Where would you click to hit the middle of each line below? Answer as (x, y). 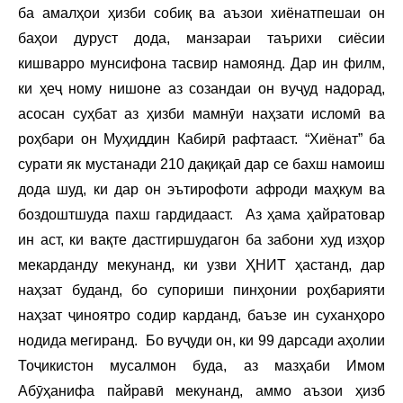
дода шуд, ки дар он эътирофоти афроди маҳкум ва (201, 189)
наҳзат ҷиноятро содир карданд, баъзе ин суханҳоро (201, 315)
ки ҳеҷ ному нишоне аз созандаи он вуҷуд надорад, (201, 88)
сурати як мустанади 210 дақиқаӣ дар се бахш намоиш (201, 164)
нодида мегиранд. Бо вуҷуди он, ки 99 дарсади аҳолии (201, 340)
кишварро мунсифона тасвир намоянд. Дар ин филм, (201, 63)
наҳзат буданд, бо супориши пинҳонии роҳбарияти (201, 290)
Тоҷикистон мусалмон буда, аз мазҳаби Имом (201, 365)
